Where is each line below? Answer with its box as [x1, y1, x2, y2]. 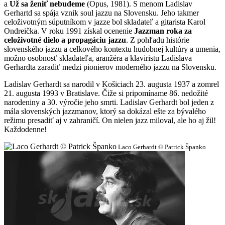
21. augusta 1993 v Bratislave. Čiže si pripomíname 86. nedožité [4, 89, 208, 98]
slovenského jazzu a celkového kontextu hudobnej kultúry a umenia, [4, 45, 220, 54]
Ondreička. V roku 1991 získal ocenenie [4, 27, 134, 36]
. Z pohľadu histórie [126, 36, 189, 45]
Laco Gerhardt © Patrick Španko [117, 143, 206, 151]
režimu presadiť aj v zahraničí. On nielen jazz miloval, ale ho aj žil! [4, 116, 216, 125]
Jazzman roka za [134, 27, 192, 36]
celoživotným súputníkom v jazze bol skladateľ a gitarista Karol [4, 18, 205, 27]
